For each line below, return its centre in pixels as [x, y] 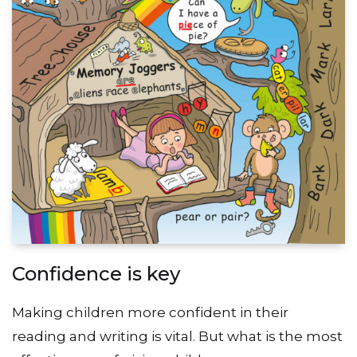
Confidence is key [96, 273]
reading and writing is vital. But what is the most [177, 336]
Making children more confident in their [150, 312]
